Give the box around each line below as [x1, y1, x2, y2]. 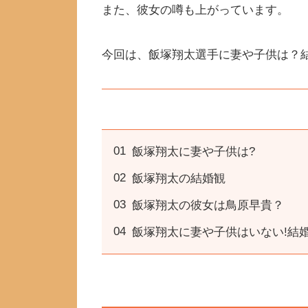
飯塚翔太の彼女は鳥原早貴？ [132, 198, 284, 212]
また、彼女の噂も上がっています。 [102, 3, 289, 17]
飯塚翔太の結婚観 [132, 171, 225, 185]
